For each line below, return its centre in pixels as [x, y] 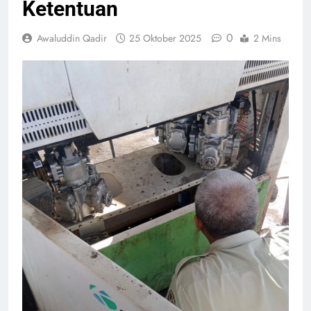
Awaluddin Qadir [72, 39]
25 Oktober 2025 [165, 39]
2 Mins [267, 39]
